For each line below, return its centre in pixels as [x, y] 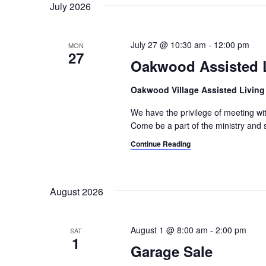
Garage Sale [171, 251]
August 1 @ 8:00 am [169, 230]
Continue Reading [160, 143]
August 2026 [77, 192]
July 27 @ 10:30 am [168, 44]
